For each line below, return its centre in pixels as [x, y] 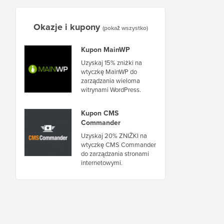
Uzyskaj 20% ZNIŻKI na [114, 135]
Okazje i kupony [66, 27]
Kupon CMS [100, 113]
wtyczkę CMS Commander [118, 144]
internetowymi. [102, 162]
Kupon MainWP [105, 49]
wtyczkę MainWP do [109, 71]
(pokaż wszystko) [125, 28]
